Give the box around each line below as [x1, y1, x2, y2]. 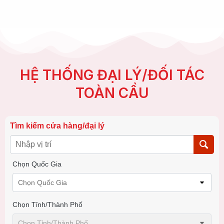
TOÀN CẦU [75, 84, 149, 101]
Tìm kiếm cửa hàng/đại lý [10, 121, 104, 130]
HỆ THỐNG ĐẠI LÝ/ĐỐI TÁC [19, 66, 204, 83]
